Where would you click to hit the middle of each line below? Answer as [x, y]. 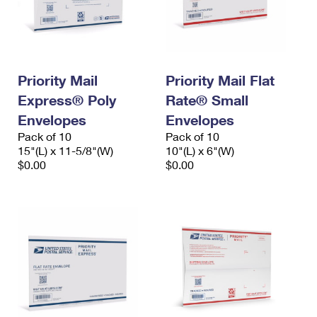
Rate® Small [207, 100]
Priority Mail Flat [220, 80]
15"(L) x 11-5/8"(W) [65, 151]
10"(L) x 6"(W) [200, 151]
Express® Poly [67, 100]
